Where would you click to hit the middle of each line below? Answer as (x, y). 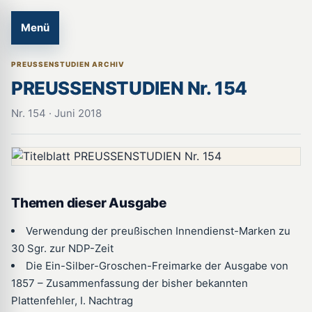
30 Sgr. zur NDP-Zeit (62, 248)
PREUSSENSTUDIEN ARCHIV (68, 64)
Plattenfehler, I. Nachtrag (72, 301)
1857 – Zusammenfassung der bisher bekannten (130, 283)
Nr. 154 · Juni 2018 (56, 113)
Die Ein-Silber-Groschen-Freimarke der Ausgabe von (157, 266)
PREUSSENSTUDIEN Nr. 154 (130, 88)
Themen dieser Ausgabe (89, 203)
